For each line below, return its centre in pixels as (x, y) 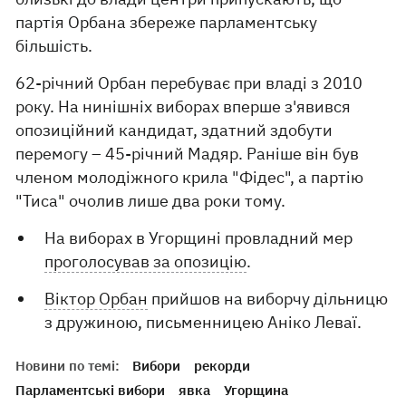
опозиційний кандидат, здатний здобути (174, 130)
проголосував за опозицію (146, 261)
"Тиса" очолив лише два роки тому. (151, 201)
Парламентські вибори (91, 390)
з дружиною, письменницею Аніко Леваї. (203, 322)
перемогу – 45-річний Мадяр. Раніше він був (188, 154)
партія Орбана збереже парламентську (167, 22)
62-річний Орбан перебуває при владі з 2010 (189, 83)
